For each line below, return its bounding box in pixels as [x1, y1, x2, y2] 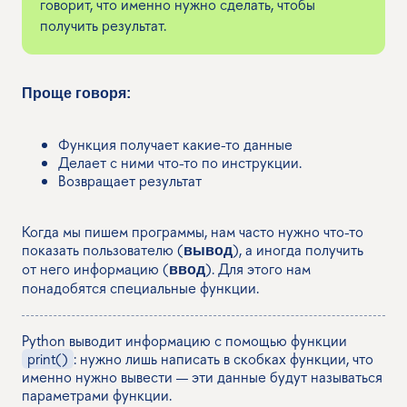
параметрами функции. [22, 384, 172, 405]
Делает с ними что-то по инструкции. [58, 152, 302, 173]
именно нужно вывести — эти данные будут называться [22, 366, 382, 387]
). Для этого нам [205, 258, 311, 279]
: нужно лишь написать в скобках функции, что [74, 348, 373, 369]
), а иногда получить [233, 239, 363, 260]
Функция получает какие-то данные [58, 134, 293, 154]
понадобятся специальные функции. [22, 277, 259, 298]
